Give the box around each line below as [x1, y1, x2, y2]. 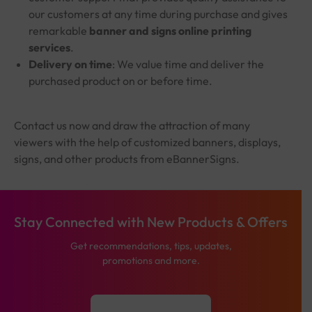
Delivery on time [28, 56, 112, 71]
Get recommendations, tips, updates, [70, 239, 232, 252]
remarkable [28, 23, 89, 38]
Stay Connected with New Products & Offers [14, 212, 288, 231]
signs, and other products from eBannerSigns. [14, 151, 240, 166]
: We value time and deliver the [111, 56, 264, 71]
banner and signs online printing [88, 23, 251, 38]
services [28, 40, 70, 54]
